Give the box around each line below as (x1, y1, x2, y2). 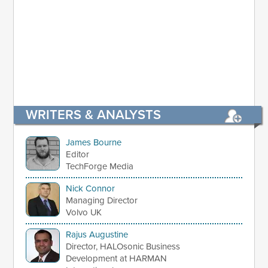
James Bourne (66, 137, 122, 148)
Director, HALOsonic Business (66, 241, 181, 252)
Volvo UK (66, 207, 102, 218)
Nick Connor (66, 183, 115, 194)
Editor (66, 149, 90, 160)
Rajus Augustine (66, 229, 129, 240)
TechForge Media (66, 161, 134, 172)
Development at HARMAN (66, 253, 167, 264)
